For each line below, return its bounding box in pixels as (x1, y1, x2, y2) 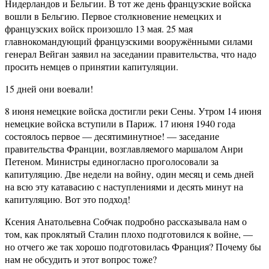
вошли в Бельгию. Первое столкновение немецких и (5, 10, 222, 23)
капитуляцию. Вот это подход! (5, 193, 130, 206)
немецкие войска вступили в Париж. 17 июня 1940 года (5, 117, 235, 130)
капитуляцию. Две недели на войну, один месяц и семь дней (5, 168, 254, 181)
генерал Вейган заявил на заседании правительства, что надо (5, 47, 256, 61)
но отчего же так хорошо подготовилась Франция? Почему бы (5, 240, 261, 253)
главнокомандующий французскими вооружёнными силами (5, 35, 253, 48)
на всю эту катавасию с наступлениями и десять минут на (5, 180, 243, 193)
